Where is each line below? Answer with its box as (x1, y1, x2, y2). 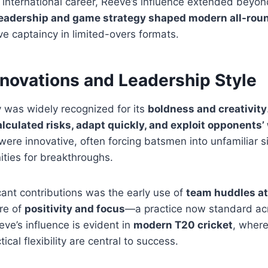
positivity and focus (25, 202, 125, 215)
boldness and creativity (148, 102, 267, 115)
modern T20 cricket (133, 218, 233, 231)
